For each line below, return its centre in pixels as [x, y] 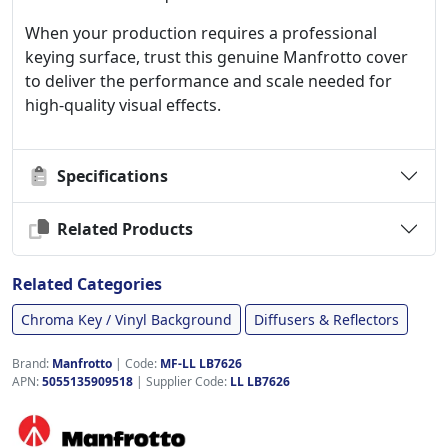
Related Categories [87, 284]
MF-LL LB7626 [201, 363]
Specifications [108, 175]
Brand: [32, 363]
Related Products [121, 228]
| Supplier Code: [181, 381]
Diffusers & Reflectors [326, 319]
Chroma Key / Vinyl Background [126, 319]
